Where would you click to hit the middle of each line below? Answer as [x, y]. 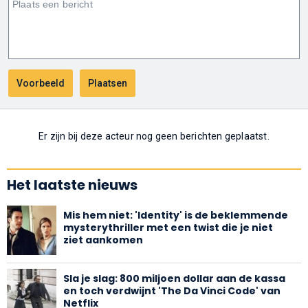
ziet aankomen [103, 240]
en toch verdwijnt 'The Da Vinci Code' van [172, 290]
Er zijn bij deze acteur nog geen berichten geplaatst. [154, 136]
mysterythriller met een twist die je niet [168, 227]
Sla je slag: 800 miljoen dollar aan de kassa [174, 278]
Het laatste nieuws [72, 185]
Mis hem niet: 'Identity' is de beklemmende [176, 215]
